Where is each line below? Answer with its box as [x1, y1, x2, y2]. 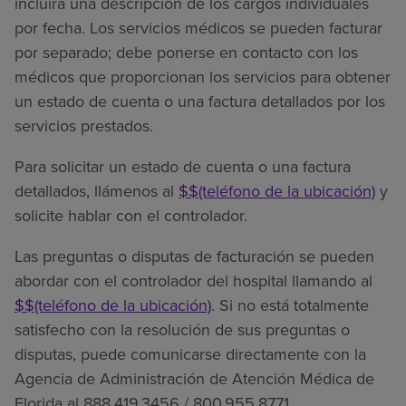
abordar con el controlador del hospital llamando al [14, 269, 372, 294]
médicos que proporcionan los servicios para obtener [14, 65, 391, 90]
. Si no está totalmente [211, 294, 369, 318]
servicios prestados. [14, 114, 153, 139]
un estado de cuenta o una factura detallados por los [14, 90, 385, 114]
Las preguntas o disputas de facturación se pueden [14, 245, 374, 269]
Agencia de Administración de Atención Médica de [14, 367, 374, 391]
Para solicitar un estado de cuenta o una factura [14, 155, 351, 179]
